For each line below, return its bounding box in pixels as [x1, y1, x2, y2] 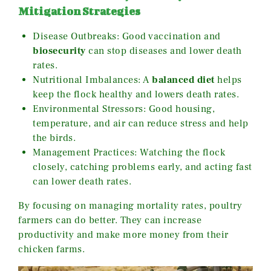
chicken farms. [18, 243, 85, 256]
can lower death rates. [33, 175, 131, 188]
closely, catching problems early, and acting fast [33, 161, 252, 174]
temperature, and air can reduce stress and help [33, 117, 249, 130]
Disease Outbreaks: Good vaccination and [33, 30, 221, 43]
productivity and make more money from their [18, 229, 229, 241]
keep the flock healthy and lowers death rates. [33, 88, 239, 101]
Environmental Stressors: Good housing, [33, 103, 215, 116]
